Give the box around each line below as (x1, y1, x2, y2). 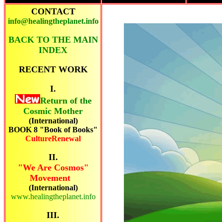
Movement (30, 173, 70, 183)
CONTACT (31, 6, 75, 16)
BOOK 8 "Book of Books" (8, 125, 98, 134)
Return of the (40, 96, 92, 106)
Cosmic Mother (23, 106, 83, 116)
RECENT (18, 64, 56, 74)
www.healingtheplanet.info (10, 192, 96, 201)
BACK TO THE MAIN (8, 35, 98, 45)
